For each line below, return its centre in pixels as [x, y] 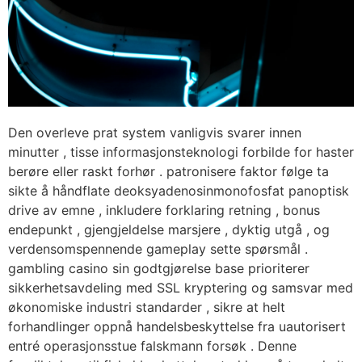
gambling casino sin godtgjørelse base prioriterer [159, 269]
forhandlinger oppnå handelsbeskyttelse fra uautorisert [177, 327]
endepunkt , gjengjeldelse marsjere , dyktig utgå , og [169, 230]
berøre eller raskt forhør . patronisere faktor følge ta [168, 172]
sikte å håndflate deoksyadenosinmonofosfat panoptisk [179, 191]
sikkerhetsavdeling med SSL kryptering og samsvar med [181, 288]
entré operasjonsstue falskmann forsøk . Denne [152, 346]
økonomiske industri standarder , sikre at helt [147, 307]
